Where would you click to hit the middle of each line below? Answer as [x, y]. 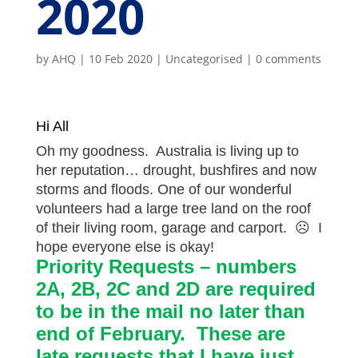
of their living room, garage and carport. [165, 228]
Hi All [52, 126]
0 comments [288, 59]
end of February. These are [160, 334]
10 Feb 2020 [120, 59]
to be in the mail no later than [170, 311]
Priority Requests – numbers [166, 267]
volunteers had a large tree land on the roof [173, 209]
